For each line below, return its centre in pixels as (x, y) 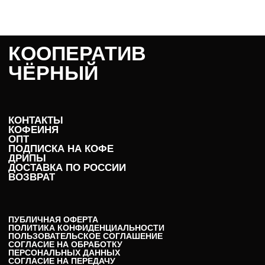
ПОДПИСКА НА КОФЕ (61, 149)
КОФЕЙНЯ (33, 130)
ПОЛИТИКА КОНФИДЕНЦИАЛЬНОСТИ (86, 228)
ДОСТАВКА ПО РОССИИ (67, 168)
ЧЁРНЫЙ (53, 73)
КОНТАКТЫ (36, 121)
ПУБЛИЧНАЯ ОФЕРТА (53, 220)
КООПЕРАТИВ (77, 54)
